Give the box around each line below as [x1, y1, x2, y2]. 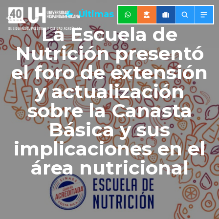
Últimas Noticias [76, 8, 154, 20]
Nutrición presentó [15, 41, 204, 65]
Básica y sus [49, 117, 170, 141]
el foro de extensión [11, 60, 208, 84]
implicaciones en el [14, 136, 205, 160]
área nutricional [30, 155, 189, 179]
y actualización [35, 79, 184, 103]
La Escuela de [42, 22, 177, 46]
